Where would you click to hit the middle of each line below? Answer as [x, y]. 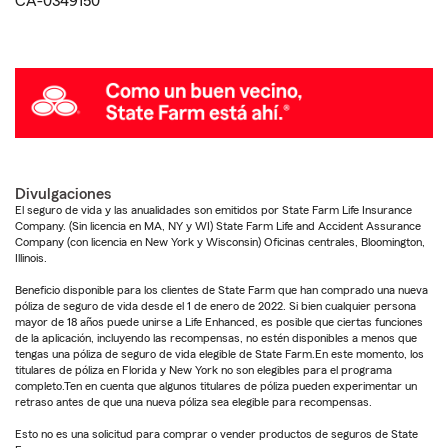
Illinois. [31, 257]
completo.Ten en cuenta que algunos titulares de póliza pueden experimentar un [216, 385]
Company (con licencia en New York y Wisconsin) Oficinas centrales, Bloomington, [220, 241]
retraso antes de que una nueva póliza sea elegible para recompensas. [193, 401]
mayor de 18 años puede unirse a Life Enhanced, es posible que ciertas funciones [219, 321]
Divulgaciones [63, 193]
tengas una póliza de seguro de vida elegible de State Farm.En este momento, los [219, 353]
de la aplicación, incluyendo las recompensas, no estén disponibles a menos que [216, 337]
